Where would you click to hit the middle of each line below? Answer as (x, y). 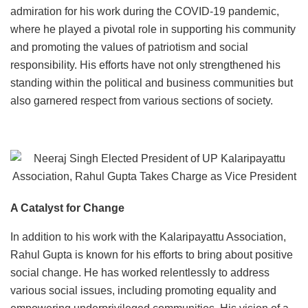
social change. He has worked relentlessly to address (140, 272)
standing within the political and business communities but (152, 82)
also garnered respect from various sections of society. (142, 100)
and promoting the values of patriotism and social (129, 47)
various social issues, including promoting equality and (143, 290)
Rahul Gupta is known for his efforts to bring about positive (152, 254)
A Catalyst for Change (67, 208)
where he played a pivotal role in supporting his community (153, 29)
